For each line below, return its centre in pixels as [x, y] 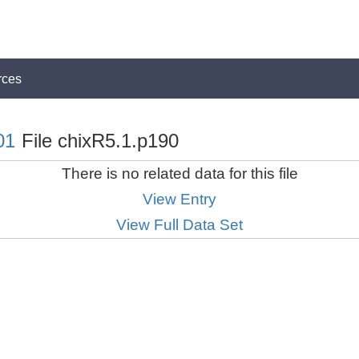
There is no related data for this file [179, 173]
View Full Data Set [179, 225]
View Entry [179, 199]
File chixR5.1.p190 [97, 141]
